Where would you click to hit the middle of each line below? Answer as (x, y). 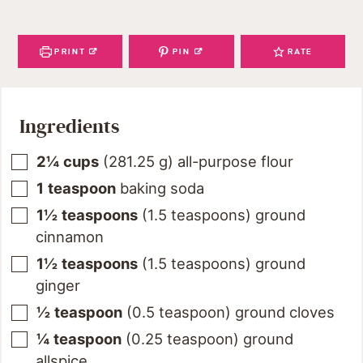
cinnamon (70, 237)
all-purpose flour (235, 162)
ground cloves (285, 312)
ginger (58, 286)
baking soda (162, 188)
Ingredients (69, 127)
